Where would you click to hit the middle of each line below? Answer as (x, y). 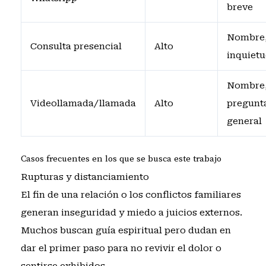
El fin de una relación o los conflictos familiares (131, 194)
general (244, 121)
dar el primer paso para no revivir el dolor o (121, 248)
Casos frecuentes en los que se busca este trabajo (121, 159)
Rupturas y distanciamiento (85, 177)
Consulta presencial (76, 47)
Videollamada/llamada (83, 104)
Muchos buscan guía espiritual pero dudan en (126, 230)
